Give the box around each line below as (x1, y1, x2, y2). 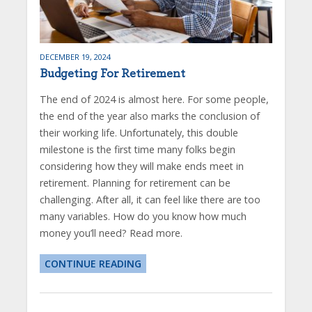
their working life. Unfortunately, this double (39, 126, 238, 140)
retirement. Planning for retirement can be (39, 176, 231, 190)
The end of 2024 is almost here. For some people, (39, 93, 269, 107)
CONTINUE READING (44, 257, 141, 271)
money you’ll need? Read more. (39, 226, 182, 240)
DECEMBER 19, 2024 (39, 52, 111, 63)
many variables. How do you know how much (39, 210, 247, 224)
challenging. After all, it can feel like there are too (39, 193, 260, 207)
